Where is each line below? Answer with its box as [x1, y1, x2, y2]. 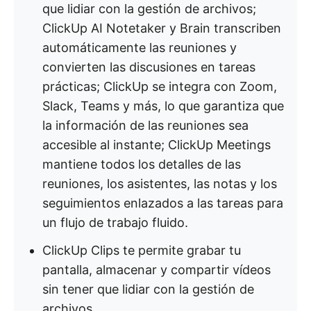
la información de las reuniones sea [42, 118, 249, 133]
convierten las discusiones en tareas [42, 60, 255, 74]
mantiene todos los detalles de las [42, 157, 241, 171]
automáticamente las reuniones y [42, 40, 237, 55]
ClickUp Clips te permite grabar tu [42, 243, 241, 258]
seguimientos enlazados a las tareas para [42, 196, 283, 210]
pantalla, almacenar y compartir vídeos [42, 262, 271, 277]
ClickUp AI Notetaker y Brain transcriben [42, 21, 281, 35]
